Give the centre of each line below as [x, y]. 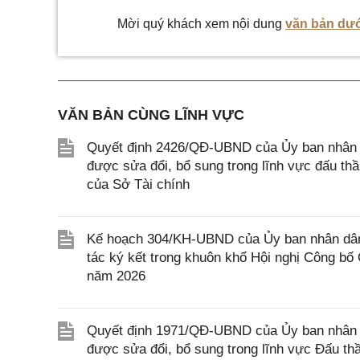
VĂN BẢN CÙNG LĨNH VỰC [151, 115]
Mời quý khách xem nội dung [201, 24]
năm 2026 [116, 276]
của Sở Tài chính [138, 184]
